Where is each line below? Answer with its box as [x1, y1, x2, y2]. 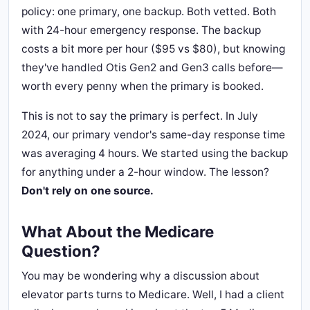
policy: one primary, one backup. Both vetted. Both [21, 5, 276, 18]
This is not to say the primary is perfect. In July [21, 109, 258, 122]
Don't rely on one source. [21, 184, 154, 197]
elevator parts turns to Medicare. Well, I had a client [21, 288, 284, 301]
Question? [21, 241, 100, 260]
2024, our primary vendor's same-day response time [21, 128, 285, 141]
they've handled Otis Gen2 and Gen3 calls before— [21, 61, 283, 74]
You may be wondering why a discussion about [21, 269, 259, 282]
